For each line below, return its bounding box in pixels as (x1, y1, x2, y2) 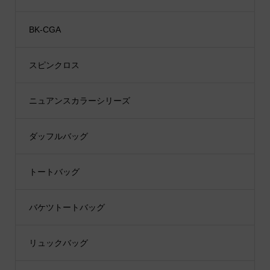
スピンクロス (28, 60, 80, 71)
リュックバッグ (28, 238, 88, 248)
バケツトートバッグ (28, 202, 105, 213)
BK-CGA (28, 25, 61, 35)
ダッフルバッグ (28, 131, 88, 142)
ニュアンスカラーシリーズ (28, 96, 130, 106)
